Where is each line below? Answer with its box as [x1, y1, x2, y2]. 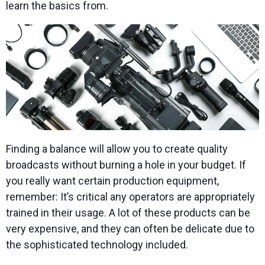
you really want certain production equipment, [6, 174, 219, 187]
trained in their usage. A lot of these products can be [6, 206, 250, 219]
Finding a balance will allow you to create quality [6, 142, 228, 155]
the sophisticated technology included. [6, 238, 188, 251]
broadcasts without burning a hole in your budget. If [6, 158, 246, 171]
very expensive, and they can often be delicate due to [6, 222, 254, 235]
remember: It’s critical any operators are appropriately [6, 190, 255, 203]
